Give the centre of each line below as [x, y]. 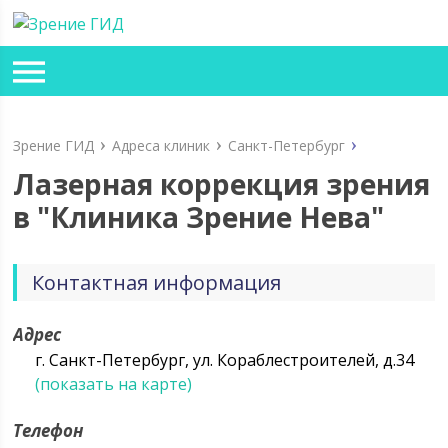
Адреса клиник [161, 145]
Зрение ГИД [54, 145]
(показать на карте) [114, 384]
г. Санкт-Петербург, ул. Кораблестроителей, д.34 [225, 360]
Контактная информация [157, 282]
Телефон [48, 430]
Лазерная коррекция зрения [222, 184]
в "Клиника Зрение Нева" [199, 217]
